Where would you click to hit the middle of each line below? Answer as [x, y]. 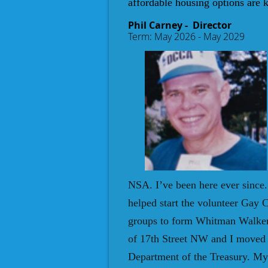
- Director [208, 25]
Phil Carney [156, 25]
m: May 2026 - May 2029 [193, 37]
